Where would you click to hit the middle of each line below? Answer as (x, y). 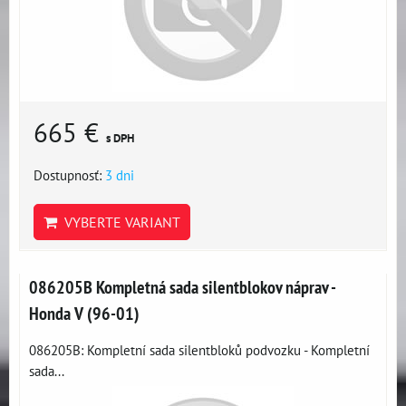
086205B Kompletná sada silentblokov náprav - (182, 287)
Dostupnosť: (69, 175)
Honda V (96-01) (84, 313)
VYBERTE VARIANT (119, 222)
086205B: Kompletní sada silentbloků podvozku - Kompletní (199, 350)
